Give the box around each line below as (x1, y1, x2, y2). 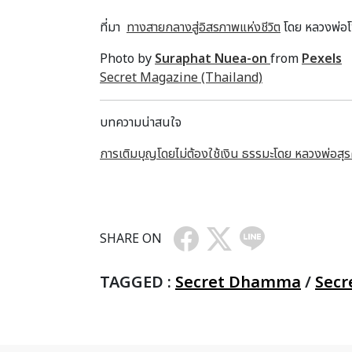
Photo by (100, 49, 155, 69)
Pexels (302, 49, 342, 69)
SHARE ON (100, 229, 162, 249)
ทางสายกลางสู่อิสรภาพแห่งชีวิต (126, 18, 280, 38)
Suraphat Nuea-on (155, 49, 270, 69)
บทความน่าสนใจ (100, 113, 181, 133)
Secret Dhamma (175, 271, 301, 295)
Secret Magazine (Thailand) (100, 68, 262, 88)
